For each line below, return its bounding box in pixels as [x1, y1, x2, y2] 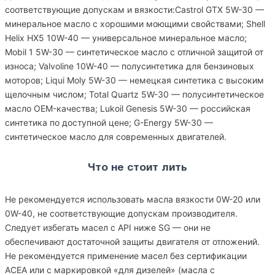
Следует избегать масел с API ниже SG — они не [5, 222, 211, 233]
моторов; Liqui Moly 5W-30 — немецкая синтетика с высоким [5, 75, 264, 85]
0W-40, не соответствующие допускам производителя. [5, 208, 238, 219]
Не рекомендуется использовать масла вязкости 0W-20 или [5, 194, 260, 204]
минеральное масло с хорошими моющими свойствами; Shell [5, 18, 265, 29]
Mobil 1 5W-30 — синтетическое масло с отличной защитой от [5, 47, 263, 57]
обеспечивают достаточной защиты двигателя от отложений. [5, 236, 260, 247]
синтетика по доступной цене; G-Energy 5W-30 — [5, 117, 213, 128]
